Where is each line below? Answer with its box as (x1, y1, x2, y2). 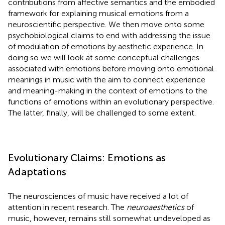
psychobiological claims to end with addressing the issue (8, 30, 210, 40)
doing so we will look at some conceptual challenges (8, 52, 199, 62)
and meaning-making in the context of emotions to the (8, 85, 207, 95)
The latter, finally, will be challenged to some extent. (8, 107, 196, 118)
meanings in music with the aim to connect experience (8, 74, 205, 84)
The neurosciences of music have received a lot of (8, 191, 188, 201)
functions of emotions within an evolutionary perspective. (8, 96, 214, 106)
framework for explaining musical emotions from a (8, 8, 189, 18)
